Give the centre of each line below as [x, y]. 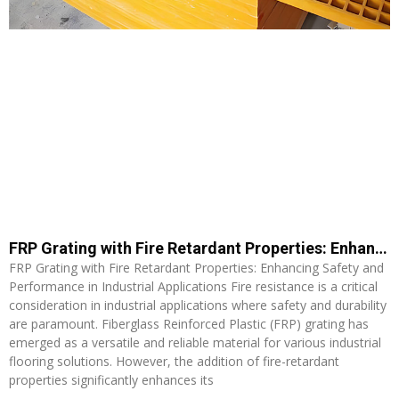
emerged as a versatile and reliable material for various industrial [195, 342]
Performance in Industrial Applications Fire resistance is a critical [193, 286]
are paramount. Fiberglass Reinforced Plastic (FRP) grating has [189, 323]
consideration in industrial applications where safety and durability [198, 305]
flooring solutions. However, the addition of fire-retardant [174, 361]
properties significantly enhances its [111, 379]
